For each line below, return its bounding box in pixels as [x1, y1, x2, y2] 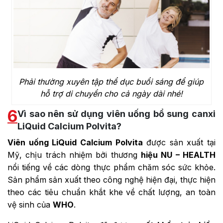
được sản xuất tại [142, 137, 216, 148]
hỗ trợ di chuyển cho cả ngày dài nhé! [40, 89, 183, 99]
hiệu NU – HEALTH [141, 150, 216, 160]
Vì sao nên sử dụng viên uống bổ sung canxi [17, 109, 216, 119]
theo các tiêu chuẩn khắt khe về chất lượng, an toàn [7, 187, 216, 198]
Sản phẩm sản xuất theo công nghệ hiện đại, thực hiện [7, 175, 216, 185]
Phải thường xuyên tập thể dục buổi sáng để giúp [19, 77, 204, 87]
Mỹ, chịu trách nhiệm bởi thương [7, 150, 141, 160]
